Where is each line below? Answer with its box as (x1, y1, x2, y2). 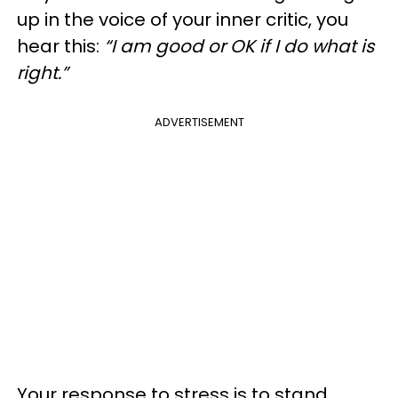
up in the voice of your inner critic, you (17, 7, 348, 32)
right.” (17, 60, 68, 85)
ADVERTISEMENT (154, 114, 244, 131)
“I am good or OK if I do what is (104, 34, 374, 59)
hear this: (17, 34, 104, 59)
